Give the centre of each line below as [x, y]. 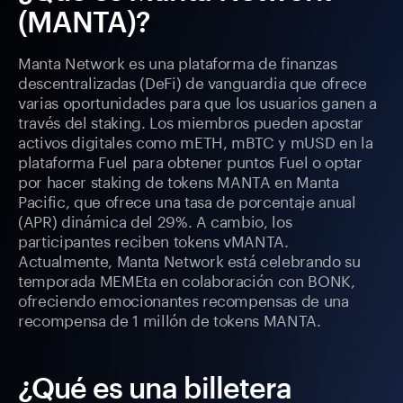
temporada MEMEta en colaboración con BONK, [187, 279]
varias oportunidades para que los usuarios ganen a [198, 101]
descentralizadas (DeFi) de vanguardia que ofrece [193, 81]
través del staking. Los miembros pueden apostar [191, 121]
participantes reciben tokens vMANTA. [153, 240]
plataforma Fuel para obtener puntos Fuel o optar [190, 161]
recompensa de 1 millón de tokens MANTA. [170, 319]
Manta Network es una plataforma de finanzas [178, 62]
